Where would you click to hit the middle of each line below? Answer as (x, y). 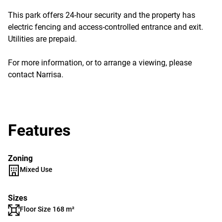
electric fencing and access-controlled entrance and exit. (106, 27)
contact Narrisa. (36, 75)
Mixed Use (36, 169)
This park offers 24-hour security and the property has (102, 15)
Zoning (20, 158)
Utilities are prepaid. (42, 39)
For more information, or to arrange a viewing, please (100, 63)
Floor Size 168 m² (47, 209)
